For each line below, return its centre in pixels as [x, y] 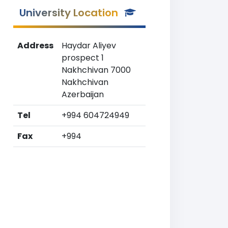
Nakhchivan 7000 [96, 70]
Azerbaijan [83, 94]
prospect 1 [83, 58]
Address [35, 46]
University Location [69, 13]
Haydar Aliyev [89, 46]
